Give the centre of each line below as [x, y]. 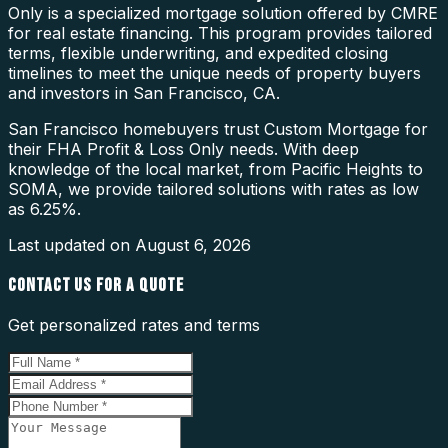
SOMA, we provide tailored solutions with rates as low [213, 188]
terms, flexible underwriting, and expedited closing [198, 52]
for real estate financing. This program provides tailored [220, 32]
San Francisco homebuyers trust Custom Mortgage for [218, 128]
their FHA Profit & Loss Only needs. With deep [183, 148]
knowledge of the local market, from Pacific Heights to [215, 168]
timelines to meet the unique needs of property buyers [214, 72]
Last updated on [71, 244]
